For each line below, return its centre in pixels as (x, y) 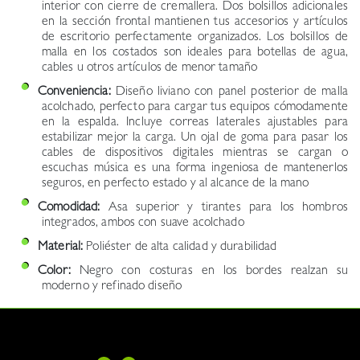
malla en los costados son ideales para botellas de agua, (194, 53)
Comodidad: (69, 208)
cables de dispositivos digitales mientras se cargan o (194, 153)
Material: (61, 247)
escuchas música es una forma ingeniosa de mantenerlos (194, 168)
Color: (54, 271)
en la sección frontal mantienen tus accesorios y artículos (194, 22)
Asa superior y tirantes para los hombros (224, 208)
